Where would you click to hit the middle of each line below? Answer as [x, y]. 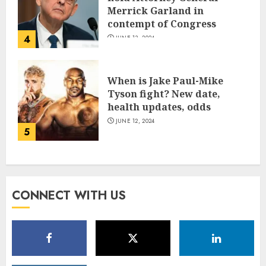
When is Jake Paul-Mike [165, 81]
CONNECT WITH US [69, 195]
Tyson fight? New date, [164, 94]
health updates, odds [159, 107]
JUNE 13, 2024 [135, 37]
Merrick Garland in [156, 10]
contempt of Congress [162, 23]
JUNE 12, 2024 [135, 121]
